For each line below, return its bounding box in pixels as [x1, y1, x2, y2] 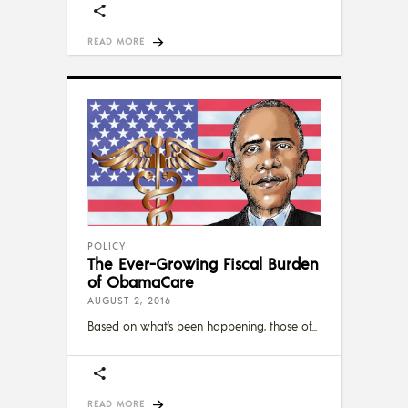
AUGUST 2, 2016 [87, 293, 171, 307]
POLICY [87, 239, 126, 252]
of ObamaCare [87, 270, 194, 291]
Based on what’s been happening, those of [87, 318, 311, 333]
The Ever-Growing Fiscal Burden [87, 252, 319, 273]
